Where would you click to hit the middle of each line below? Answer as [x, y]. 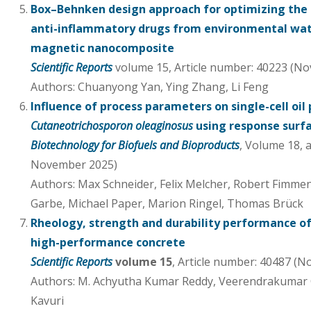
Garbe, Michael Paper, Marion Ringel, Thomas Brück [167, 203]
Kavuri [47, 300]
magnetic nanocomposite [102, 48]
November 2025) [74, 164]
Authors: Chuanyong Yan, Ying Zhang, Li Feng [150, 86]
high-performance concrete [108, 242]
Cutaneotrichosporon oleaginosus [112, 125]
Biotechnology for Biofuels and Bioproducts [135, 145]
